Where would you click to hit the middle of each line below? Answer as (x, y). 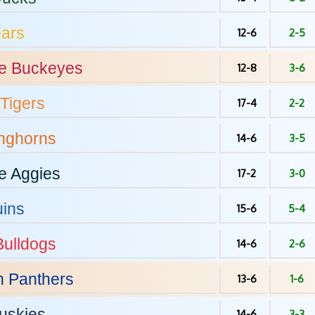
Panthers (39, 279)
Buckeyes (45, 68)
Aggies (34, 174)
